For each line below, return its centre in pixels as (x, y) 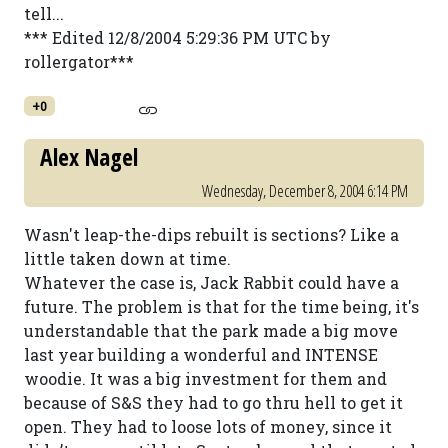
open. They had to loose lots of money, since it (208, 426)
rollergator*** (79, 61)
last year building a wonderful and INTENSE (201, 354)
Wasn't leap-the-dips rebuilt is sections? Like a (211, 234)
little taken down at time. (127, 258)
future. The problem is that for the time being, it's (221, 306)
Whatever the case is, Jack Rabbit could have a (211, 282)
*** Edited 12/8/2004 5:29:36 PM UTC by (177, 37)
